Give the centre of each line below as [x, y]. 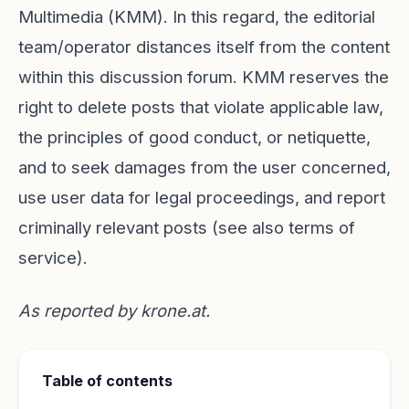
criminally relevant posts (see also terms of [187, 227]
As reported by [79, 310]
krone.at [173, 310]
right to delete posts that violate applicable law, [201, 107]
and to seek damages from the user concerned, [204, 167]
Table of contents [107, 381]
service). [53, 257]
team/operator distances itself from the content [204, 47]
